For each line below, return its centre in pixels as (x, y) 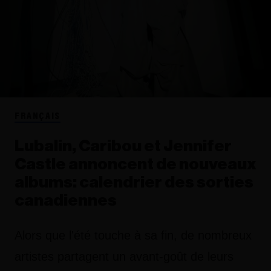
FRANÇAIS (38, 117)
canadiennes (66, 201)
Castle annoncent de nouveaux (135, 165)
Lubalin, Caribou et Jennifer (123, 146)
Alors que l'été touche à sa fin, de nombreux (133, 236)
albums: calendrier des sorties (134, 183)
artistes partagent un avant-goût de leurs (124, 257)
